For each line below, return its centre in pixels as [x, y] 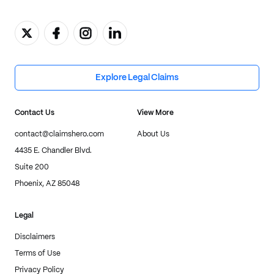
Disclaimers [35, 237]
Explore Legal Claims [137, 78]
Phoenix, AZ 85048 [47, 184]
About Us [153, 134]
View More [155, 113]
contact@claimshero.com [59, 134]
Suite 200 [32, 167]
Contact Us [35, 113]
